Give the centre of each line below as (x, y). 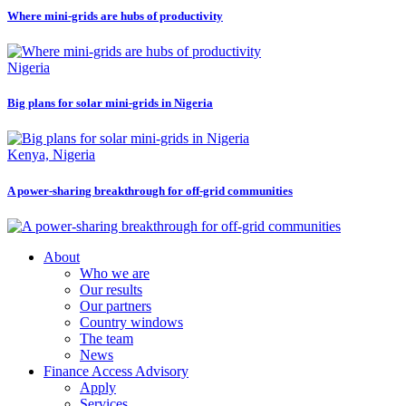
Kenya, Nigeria (51, 155)
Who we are (115, 273)
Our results (111, 289)
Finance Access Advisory (116, 371)
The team (106, 338)
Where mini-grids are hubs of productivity (115, 15)
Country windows (131, 322)
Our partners (116, 305)
